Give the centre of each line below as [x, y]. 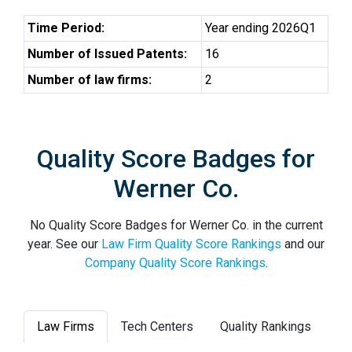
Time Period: [66, 28]
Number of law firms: [90, 80]
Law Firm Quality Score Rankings [191, 244]
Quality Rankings [266, 326]
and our [303, 244]
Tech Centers [157, 326]
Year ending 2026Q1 [260, 28]
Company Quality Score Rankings [175, 263]
